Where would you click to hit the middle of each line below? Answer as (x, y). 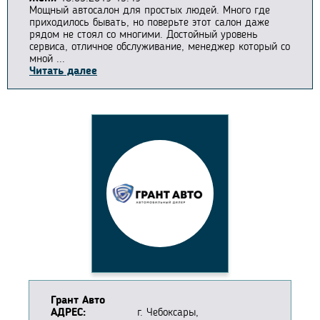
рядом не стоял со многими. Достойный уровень (144, 35)
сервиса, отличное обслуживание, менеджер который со (160, 47)
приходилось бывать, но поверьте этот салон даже (149, 23)
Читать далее (63, 72)
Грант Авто (78, 301)
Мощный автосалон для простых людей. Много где (150, 11)
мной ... (47, 60)
